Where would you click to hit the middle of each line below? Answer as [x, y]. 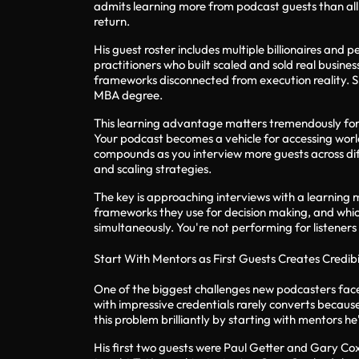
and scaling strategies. [153, 168]
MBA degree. [128, 95]
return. [112, 21]
